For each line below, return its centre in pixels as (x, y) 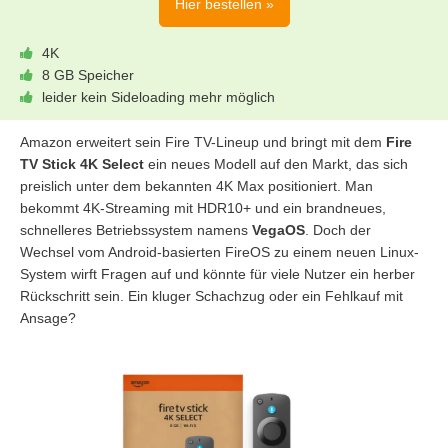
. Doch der (338, 230)
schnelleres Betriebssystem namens (136, 230)
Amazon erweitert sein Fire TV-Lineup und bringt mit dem (203, 142)
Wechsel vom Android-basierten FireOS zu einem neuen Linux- (219, 252)
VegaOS (278, 230)
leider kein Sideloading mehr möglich (158, 97)
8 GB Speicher (88, 75)
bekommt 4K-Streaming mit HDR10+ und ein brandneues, (203, 208)
